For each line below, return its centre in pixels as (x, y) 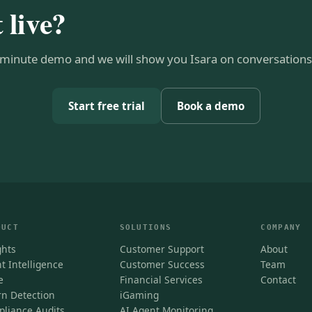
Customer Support (162, 249)
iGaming (139, 295)
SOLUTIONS (146, 227)
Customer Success (162, 264)
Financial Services (161, 279)
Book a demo (210, 106)
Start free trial (106, 106)
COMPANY (281, 227)
